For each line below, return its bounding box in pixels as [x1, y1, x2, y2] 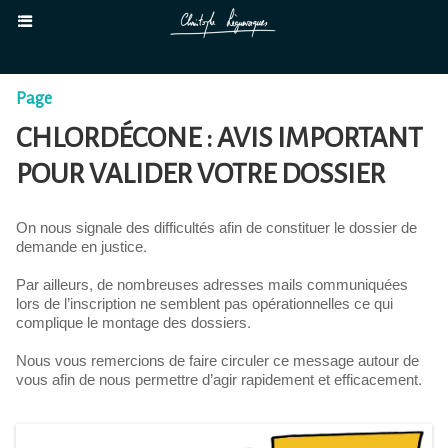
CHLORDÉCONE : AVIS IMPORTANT [16, 123, 422, 153]
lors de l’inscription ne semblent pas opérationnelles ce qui [16, 291, 393, 318]
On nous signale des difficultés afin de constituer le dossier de [16, 215, 417, 242]
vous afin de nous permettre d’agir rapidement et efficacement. [16, 367, 422, 394]
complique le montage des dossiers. [16, 310, 251, 337]
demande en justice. [16, 234, 147, 261]
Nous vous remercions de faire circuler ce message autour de [16, 348, 419, 375]
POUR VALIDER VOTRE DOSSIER [16, 159, 385, 189]
